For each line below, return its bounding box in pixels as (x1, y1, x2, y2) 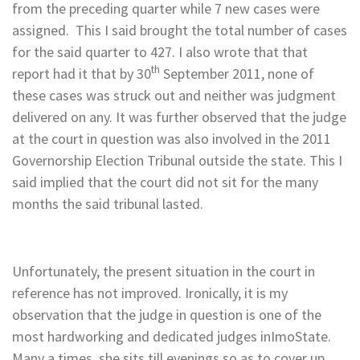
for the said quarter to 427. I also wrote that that (12, 42, 308, 61)
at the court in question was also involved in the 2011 (12, 129, 331, 148)
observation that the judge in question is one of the (12, 305, 321, 324)
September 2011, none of (160, 63, 314, 83)
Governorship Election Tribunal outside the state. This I (12, 150, 342, 170)
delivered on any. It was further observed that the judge (12, 107, 346, 126)
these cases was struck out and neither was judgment (12, 85, 336, 104)
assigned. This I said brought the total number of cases (12, 20, 347, 39)
